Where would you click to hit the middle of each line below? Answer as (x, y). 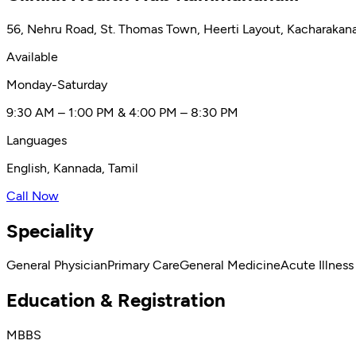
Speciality (50, 230)
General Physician (57, 265)
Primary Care (143, 265)
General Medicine (230, 265)
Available (32, 56)
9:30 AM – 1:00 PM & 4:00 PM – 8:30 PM (122, 112)
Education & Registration (116, 300)
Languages (37, 140)
